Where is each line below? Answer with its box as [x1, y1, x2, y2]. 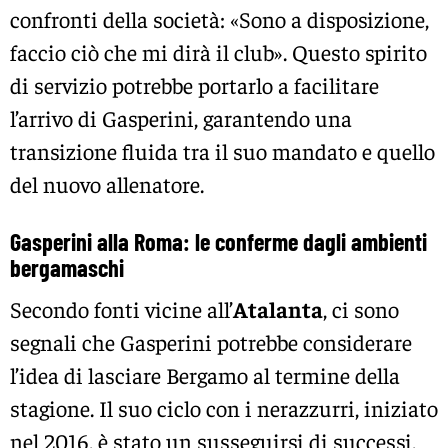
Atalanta [233, 295, 323, 324]
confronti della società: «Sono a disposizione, [10, 5, 429, 34]
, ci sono [323, 295, 399, 324]
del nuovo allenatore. [10, 170, 204, 199]
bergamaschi [10, 253, 124, 283]
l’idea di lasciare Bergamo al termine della [10, 361, 400, 390]
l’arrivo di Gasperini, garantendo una [10, 104, 352, 133]
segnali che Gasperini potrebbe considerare [10, 328, 412, 357]
